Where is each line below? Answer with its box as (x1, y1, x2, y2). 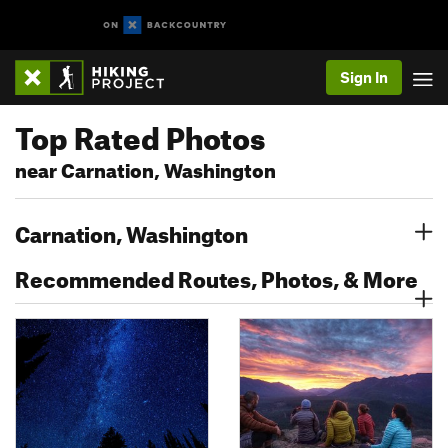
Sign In (340, 68, 388, 86)
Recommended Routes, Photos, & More (15, 258, 418, 293)
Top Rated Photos (15, 109, 265, 157)
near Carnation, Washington (15, 152, 276, 183)
